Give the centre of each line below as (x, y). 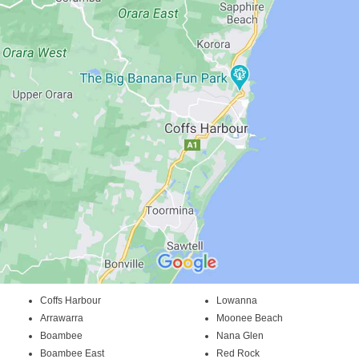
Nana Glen (240, 336)
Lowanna (237, 301)
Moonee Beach (250, 319)
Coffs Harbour (71, 301)
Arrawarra (62, 319)
